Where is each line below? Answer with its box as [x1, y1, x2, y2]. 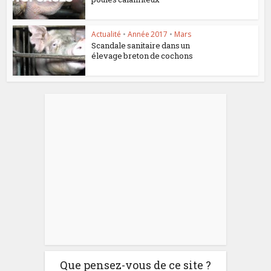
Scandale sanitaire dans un [91, 40, 191, 51]
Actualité [91, 29, 122, 39]
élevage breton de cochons [91, 50, 194, 61]
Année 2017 [128, 29, 168, 39]
